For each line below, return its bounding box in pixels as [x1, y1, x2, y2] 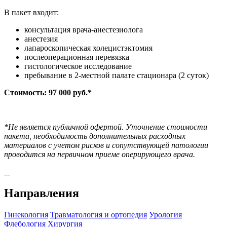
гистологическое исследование [24, 61, 132, 70]
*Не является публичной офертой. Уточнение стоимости [4, 122, 207, 131]
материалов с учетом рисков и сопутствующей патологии [4, 140, 208, 149]
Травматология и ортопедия [50, 210, 147, 219]
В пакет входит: [4, 8, 59, 17]
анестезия [24, 34, 58, 43]
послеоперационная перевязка [24, 52, 129, 61]
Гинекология [4, 210, 48, 219]
